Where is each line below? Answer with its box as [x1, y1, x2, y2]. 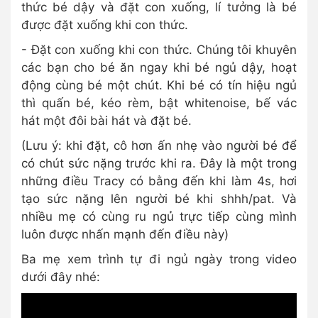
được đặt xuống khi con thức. [21, 17, 188, 32]
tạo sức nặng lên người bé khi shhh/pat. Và [21, 191, 297, 206]
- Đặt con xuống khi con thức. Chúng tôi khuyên [21, 42, 297, 57]
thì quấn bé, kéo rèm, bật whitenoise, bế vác [21, 95, 297, 110]
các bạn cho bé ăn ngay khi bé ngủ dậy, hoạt [21, 60, 297, 75]
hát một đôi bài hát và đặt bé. [21, 113, 192, 128]
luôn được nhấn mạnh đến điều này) [21, 226, 229, 241]
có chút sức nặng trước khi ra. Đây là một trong [21, 155, 297, 170]
